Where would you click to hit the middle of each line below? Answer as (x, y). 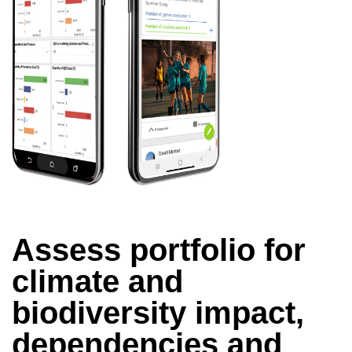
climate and (97, 281)
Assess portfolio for (159, 249)
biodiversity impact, (158, 312)
